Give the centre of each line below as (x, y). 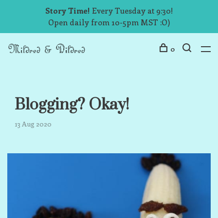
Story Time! (68, 10)
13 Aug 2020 (33, 124)
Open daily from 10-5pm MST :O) (109, 22)
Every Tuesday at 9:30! (131, 10)
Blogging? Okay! (72, 105)
